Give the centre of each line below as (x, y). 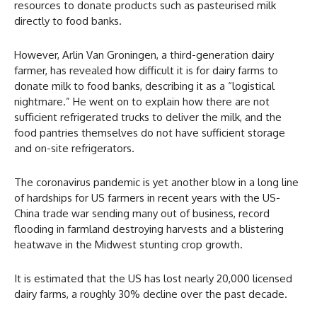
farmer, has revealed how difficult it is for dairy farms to (146, 70)
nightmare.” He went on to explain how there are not (142, 101)
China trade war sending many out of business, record (142, 213)
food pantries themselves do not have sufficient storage (150, 132)
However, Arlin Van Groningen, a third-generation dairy (144, 54)
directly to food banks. (69, 21)
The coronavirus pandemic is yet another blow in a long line (156, 182)
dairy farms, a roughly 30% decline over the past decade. (152, 294)
